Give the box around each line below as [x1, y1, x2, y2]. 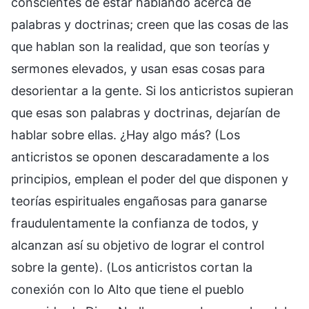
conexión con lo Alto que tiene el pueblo [11, 282, 244, 297]
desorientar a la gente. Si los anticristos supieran [11, 83, 294, 99]
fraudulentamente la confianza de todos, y [11, 216, 259, 231]
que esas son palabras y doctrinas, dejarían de [11, 106, 280, 121]
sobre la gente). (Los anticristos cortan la [11, 260, 252, 275]
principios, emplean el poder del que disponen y [11, 172, 288, 187]
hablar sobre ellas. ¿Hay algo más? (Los [11, 128, 240, 143]
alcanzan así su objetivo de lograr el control [11, 238, 264, 253]
